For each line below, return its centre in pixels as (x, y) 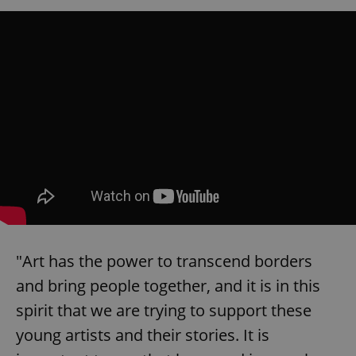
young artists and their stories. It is (143, 335)
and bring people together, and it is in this (168, 285)
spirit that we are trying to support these (164, 310)
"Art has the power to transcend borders (164, 261)
